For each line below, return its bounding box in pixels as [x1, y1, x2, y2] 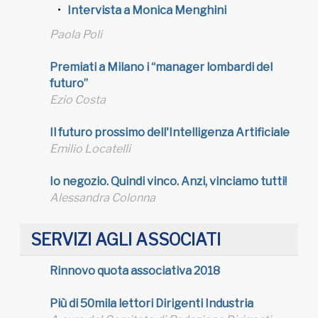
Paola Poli [50, 27, 102, 41]
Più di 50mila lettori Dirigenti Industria [50, 297, 253, 311]
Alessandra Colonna [50, 190, 155, 204]
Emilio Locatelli [50, 141, 131, 155]
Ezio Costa [50, 92, 106, 106]
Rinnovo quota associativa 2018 [50, 264, 220, 278]
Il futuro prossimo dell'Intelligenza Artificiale [50, 125, 290, 139]
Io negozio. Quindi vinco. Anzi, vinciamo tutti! [50, 174, 287, 188]
